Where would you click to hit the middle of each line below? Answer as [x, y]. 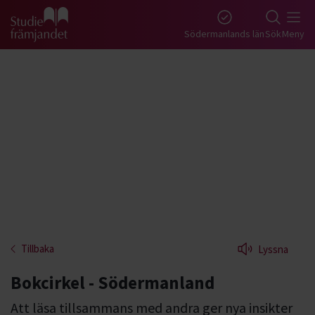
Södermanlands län [224, 33]
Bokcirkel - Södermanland [112, 283]
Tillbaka [38, 249]
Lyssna [273, 249]
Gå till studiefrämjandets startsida [94, 33]
